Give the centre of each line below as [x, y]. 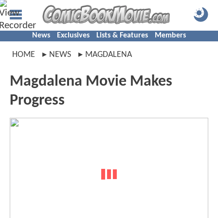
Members [170, 36]
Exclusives [73, 36]
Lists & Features [122, 36]
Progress [37, 101]
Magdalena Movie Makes [91, 82]
